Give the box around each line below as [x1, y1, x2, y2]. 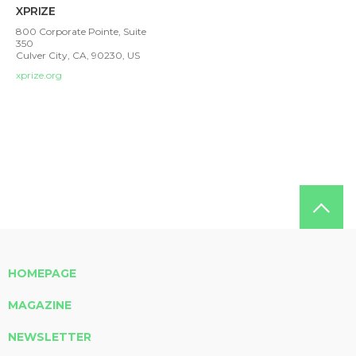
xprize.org [16, 69, 62, 82]
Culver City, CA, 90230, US [16, 49, 140, 62]
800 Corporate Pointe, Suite [16, 25, 146, 38]
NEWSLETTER [8, 330, 91, 345]
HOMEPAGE [8, 266, 76, 281]
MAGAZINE [8, 298, 72, 313]
